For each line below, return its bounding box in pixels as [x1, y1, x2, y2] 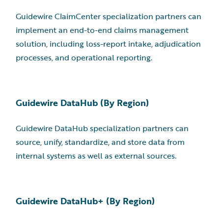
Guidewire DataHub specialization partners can [16, 122, 189, 134]
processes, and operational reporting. [16, 52, 152, 63]
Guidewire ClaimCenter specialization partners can [16, 10, 201, 22]
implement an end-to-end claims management [16, 24, 189, 36]
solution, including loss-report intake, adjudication [16, 38, 201, 50]
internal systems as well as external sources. [16, 150, 176, 162]
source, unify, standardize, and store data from [16, 136, 185, 148]
